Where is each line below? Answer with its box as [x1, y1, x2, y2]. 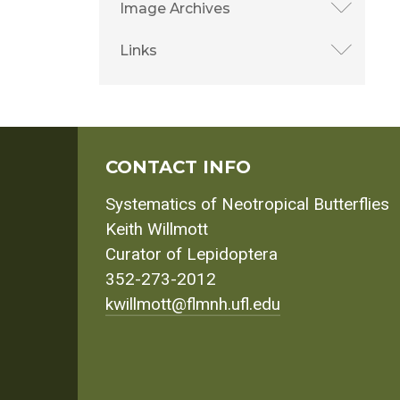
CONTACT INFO [105, 155, 252, 178]
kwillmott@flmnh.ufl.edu [105, 295, 281, 315]
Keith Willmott [105, 220, 209, 240]
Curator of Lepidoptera [105, 245, 279, 265]
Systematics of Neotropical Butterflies [105, 195, 390, 215]
